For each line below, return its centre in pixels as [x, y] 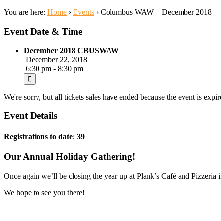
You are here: [25, 12]
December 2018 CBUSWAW [71, 50]
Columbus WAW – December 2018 [156, 12]
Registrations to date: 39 [44, 136]
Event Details [31, 116]
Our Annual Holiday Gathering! [70, 156]
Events [84, 12]
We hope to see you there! [44, 192]
